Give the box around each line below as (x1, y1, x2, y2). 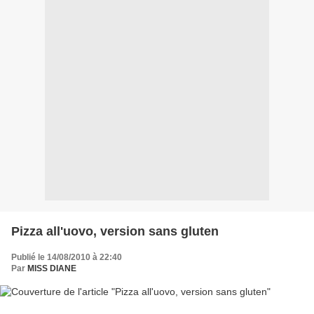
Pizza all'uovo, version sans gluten (11, 224, 219, 238)
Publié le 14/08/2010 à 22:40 (11, 252, 122, 262)
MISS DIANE (27, 263, 76, 273)
